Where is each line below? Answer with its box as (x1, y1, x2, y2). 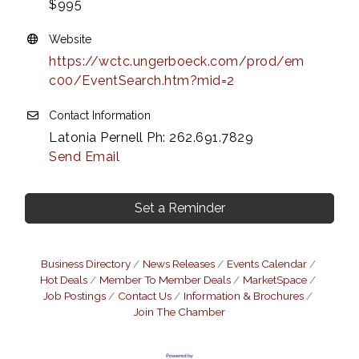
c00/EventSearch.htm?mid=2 (49, 72, 235, 88)
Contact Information (49, 108, 151, 122)
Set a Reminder (134, 200, 225, 216)
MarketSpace (243, 272, 307, 286)
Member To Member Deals (99, 272, 231, 286)
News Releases (142, 256, 215, 270)
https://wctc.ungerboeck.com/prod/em (49, 53, 305, 69)
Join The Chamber (134, 305, 225, 318)
